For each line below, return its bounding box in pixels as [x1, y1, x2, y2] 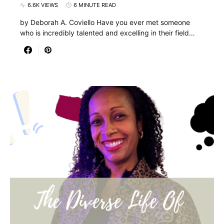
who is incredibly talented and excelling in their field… [20, 28, 195, 37]
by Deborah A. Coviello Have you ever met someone [20, 18, 190, 26]
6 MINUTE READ [73, 1, 116, 8]
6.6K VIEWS [27, 1, 58, 8]
